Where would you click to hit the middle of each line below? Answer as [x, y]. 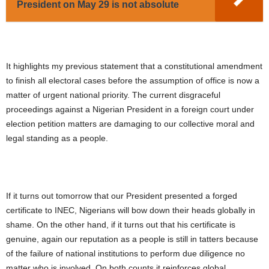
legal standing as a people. [57, 138]
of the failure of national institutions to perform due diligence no [125, 254]
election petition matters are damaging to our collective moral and [130, 124]
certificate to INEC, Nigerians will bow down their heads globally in [131, 210]
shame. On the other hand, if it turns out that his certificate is [121, 225]
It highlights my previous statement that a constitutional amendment [134, 66]
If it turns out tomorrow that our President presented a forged [122, 196]
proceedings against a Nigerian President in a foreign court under [130, 110]
